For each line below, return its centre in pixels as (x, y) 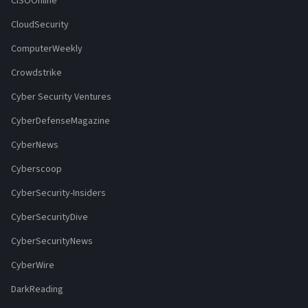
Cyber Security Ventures (61, 97)
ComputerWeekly (47, 49)
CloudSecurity (40, 25)
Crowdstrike (36, 73)
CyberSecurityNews (52, 242)
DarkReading (37, 290)
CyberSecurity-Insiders (58, 194)
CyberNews (35, 145)
